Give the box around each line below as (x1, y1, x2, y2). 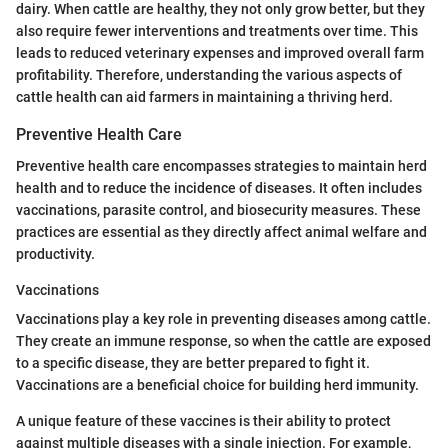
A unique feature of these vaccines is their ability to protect (16, 413, 391, 430)
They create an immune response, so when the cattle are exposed (16, 333, 431, 350)
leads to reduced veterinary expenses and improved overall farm (16, 45, 424, 62)
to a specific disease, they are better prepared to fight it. (16, 355, 370, 372)
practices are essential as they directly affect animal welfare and (16, 224, 427, 241)
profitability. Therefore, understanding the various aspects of (16, 67, 402, 84)
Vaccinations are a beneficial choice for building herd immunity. (16, 377, 419, 394)
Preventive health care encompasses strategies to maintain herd (16, 158, 427, 175)
